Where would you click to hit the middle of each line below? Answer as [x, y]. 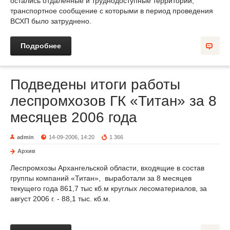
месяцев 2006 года [74, 117]
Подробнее [41, 46]
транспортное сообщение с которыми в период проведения [112, 11]
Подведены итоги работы [95, 84]
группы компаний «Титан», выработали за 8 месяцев [101, 178]
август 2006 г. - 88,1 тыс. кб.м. [60, 199]
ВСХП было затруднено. [51, 21]
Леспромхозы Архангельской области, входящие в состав [107, 168]
